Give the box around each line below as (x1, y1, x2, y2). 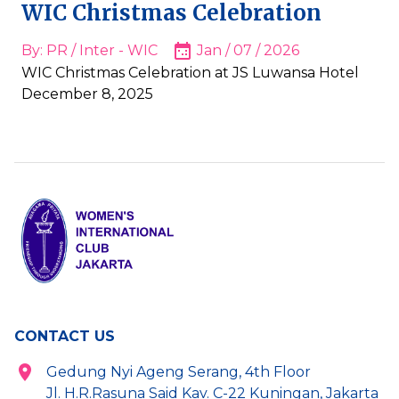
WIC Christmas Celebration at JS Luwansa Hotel (21, 63, 359, 81)
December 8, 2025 (21, 85, 153, 102)
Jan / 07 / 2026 (197, 41, 299, 59)
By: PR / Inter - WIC (21, 41, 158, 59)
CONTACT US (14, 327, 115, 345)
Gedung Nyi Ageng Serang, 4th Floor (46, 362, 311, 380)
